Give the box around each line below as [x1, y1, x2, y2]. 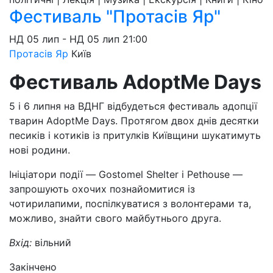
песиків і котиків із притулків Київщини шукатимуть [9, 129, 261, 141]
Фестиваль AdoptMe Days [9, 70, 261, 94]
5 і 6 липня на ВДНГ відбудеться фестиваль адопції [9, 100, 257, 112]
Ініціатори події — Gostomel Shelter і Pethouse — [9, 168, 243, 180]
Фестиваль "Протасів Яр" [9, 6, 221, 27]
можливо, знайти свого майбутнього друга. [9, 212, 221, 224]
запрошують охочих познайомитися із [9, 183, 195, 195]
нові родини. [9, 144, 70, 156]
